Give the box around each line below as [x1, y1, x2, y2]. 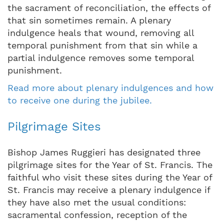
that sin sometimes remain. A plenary [7, 14, 171, 25]
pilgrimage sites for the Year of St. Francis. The [7, 159, 212, 170]
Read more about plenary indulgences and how [7, 82, 213, 93]
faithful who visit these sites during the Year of [7, 171, 212, 182]
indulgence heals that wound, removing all [7, 27, 194, 38]
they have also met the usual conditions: [7, 196, 186, 207]
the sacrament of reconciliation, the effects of [7, 2, 210, 13]
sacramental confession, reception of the [7, 209, 187, 220]
